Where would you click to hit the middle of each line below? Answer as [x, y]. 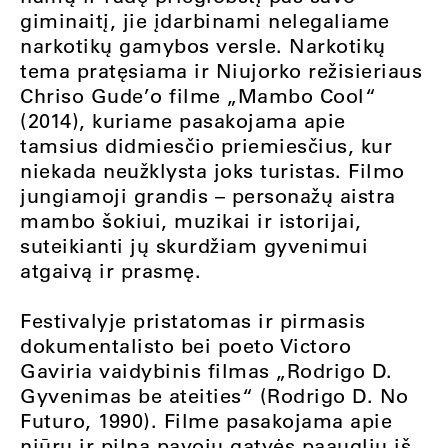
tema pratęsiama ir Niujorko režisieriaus [221, 71]
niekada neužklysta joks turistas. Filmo [212, 171]
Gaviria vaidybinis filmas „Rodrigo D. [206, 371]
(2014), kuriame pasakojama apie [183, 121]
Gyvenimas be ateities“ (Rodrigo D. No [214, 396]
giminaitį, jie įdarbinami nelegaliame [205, 21]
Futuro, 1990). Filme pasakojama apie [206, 421]
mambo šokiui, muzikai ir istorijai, [191, 221]
